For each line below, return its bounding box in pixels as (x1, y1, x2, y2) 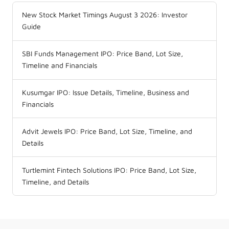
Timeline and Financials (22, 61, 97, 70)
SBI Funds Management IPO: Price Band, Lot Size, (22, 50, 183, 58)
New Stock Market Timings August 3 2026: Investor (22, 11, 188, 19)
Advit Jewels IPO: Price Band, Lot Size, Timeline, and (22, 127, 192, 135)
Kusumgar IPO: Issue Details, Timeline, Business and (22, 88, 189, 97)
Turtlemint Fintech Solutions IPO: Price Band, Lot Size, (22, 166, 196, 174)
